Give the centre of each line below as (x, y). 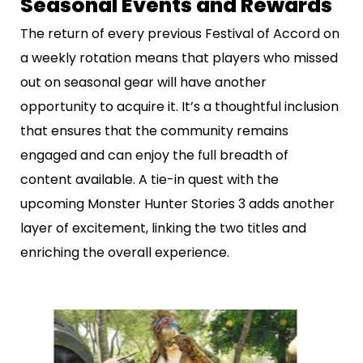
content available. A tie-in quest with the (149, 179)
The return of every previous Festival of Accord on (180, 33)
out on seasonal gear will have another (143, 82)
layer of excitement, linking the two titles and (163, 228)
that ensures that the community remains (154, 130)
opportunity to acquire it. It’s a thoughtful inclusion (179, 106)
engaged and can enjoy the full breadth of (154, 155)
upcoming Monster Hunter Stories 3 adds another (177, 203)
